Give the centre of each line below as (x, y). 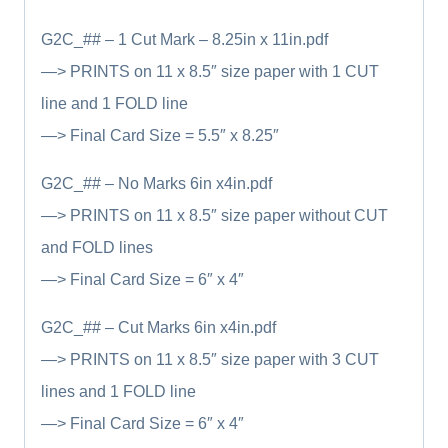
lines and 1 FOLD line (118, 391)
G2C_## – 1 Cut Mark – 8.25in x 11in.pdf (184, 39)
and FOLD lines (97, 247)
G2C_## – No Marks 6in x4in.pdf (156, 183)
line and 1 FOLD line (114, 103)
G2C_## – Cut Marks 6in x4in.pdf (158, 327)
